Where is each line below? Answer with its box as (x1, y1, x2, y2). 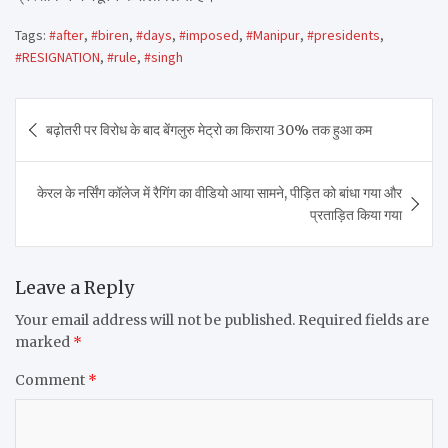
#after (49, 25, 84, 44)
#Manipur (246, 25, 300, 44)
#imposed (179, 25, 239, 44)
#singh (144, 47, 183, 66)
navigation (14, 128, 150, 161)
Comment (15, 370, 88, 389)
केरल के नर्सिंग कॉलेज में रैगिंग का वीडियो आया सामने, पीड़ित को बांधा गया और (37, 183, 402, 202)
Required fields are (298, 310, 429, 329)
